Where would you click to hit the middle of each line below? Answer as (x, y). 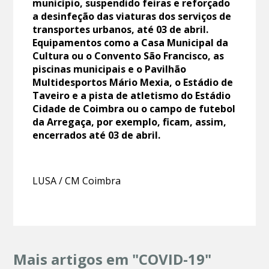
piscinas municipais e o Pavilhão (110, 69)
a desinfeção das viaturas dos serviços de (132, 17)
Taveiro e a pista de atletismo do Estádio (132, 96)
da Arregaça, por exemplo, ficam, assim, (130, 122)
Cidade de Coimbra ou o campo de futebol (134, 109)
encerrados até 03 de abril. (97, 135)
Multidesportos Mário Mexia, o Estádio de (133, 83)
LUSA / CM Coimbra (77, 181)
